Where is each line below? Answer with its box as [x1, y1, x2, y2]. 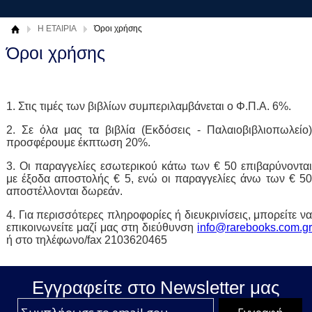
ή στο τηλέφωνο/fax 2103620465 [6, 233, 167, 246]
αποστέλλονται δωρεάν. [6, 185, 123, 197]
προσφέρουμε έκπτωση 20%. [6, 136, 150, 148]
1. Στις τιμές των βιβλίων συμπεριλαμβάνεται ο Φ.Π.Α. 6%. [6, 100, 291, 112]
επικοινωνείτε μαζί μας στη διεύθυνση [6, 221, 197, 233]
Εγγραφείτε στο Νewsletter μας [32, 276, 280, 298]
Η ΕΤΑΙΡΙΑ [37, 24, 77, 34]
